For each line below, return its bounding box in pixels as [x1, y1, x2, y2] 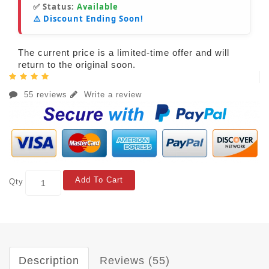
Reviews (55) [100, 255, 170, 267]
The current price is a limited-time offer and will [18, 47, 229, 58]
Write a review [81, 90, 142, 100]
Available [77, 1, 118, 13]
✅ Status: [33, 1, 77, 13]
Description [19, 255, 79, 267]
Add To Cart [75, 175, 123, 185]
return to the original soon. [18, 59, 136, 70]
